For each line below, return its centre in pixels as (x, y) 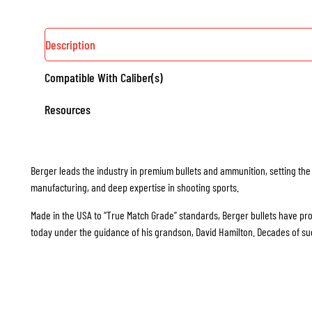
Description (70, 45)
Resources (68, 110)
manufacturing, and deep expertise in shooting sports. (135, 187)
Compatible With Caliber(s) (104, 78)
